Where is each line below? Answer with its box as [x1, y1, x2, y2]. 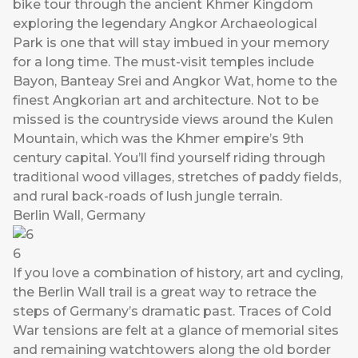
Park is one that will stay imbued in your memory [13, 35, 329, 51]
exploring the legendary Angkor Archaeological [13, 16, 317, 32]
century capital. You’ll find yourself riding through [13, 150, 325, 166]
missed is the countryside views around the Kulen [13, 112, 333, 128]
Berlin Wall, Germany [13, 208, 145, 224]
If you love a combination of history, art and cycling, [13, 265, 343, 281]
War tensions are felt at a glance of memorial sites [13, 323, 339, 339]
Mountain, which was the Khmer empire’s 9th [13, 131, 304, 147]
